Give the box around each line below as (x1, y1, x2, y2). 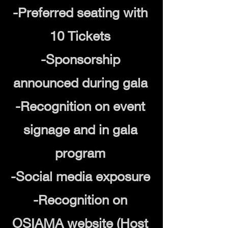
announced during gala (13, 75, 148, 91)
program (55, 145, 105, 161)
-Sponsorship (40, 51, 120, 68)
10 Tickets (50, 28, 110, 44)
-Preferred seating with (13, 5, 148, 21)
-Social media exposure (10, 168, 150, 185)
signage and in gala (23, 122, 137, 138)
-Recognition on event (15, 98, 145, 115)
